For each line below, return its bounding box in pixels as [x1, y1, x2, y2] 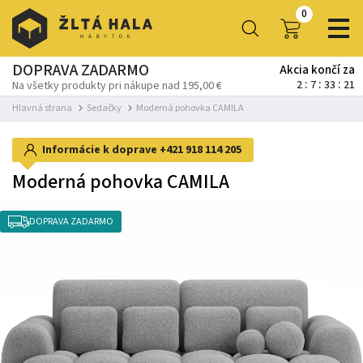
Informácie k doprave [42, 142, 160, 158]
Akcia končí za [280, 62, 355, 79]
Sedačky [87, 101, 122, 115]
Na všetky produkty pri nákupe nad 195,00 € [12, 78, 222, 94]
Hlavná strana [12, 101, 72, 115]
